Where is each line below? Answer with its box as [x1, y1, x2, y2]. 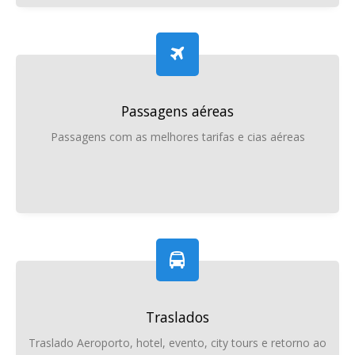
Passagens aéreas [121, 101, 234, 121]
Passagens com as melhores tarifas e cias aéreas [50, 129, 305, 145]
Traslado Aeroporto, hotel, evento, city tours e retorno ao [29, 335, 326, 351]
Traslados [146, 307, 209, 327]
